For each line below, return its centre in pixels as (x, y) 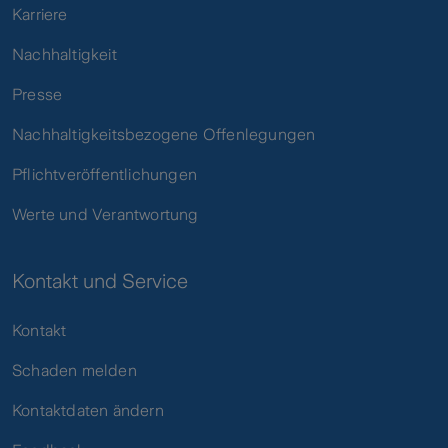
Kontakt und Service (100, 281)
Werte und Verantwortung (105, 215)
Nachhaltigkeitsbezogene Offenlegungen (164, 135)
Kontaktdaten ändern (88, 411)
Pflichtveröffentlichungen (104, 175)
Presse (37, 95)
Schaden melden (74, 371)
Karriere (40, 15)
